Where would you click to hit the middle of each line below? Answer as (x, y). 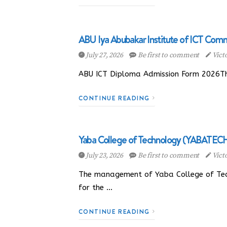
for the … (95, 187)
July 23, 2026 (104, 156)
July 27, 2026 (104, 55)
